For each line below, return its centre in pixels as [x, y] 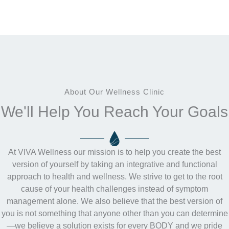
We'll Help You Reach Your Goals [114, 111]
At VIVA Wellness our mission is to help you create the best [114, 152]
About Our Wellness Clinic [114, 92]
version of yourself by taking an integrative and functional [114, 164]
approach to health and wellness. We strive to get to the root [114, 176]
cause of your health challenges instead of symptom [114, 189]
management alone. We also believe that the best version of [114, 201]
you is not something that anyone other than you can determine [114, 213]
